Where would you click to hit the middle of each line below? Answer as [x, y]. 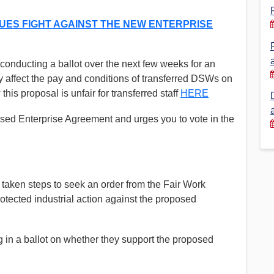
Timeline [176, 42]
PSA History [185, 24]
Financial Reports [46, 24]
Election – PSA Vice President [71, 86]
